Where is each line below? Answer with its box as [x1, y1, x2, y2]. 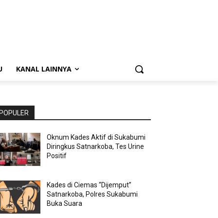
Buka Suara [47, 200, 83, 208]
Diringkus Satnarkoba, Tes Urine [47, 143, 145, 151]
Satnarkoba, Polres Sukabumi [47, 190, 138, 199]
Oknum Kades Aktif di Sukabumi [47, 133, 146, 142]
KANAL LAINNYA [16, 64, 72, 74]
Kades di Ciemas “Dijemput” [47, 181, 132, 189]
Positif [47, 152, 67, 160]
